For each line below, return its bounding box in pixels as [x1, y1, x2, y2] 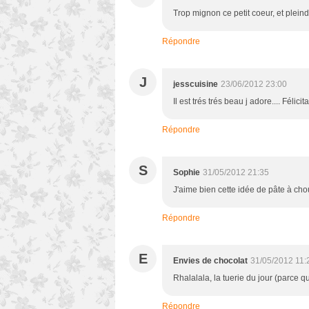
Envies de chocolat [173, 256, 248, 266]
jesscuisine [173, 79, 218, 90]
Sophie [173, 168, 200, 178]
